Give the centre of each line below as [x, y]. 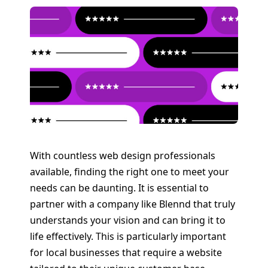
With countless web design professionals [123, 155]
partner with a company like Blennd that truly [133, 204]
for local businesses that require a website [126, 252]
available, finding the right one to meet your [130, 171]
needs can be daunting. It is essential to [119, 188]
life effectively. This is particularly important [128, 236]
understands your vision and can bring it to [128, 220]
